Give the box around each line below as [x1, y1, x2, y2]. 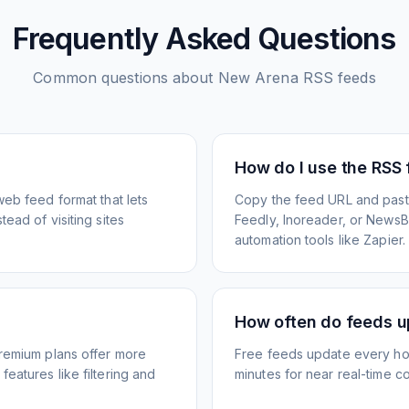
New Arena [217, 68, 299, 87]
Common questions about [33, 68, 218, 87]
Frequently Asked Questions [13, 21, 396, 57]
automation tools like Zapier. [235, 232, 405, 247]
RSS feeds [298, 68, 376, 87]
